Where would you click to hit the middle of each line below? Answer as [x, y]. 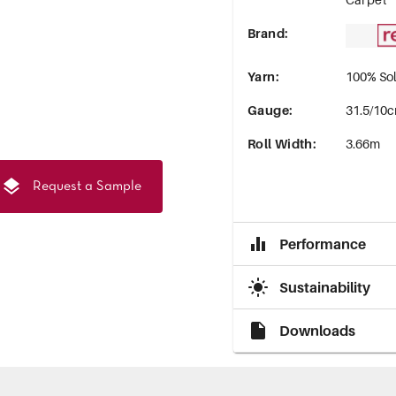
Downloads [317, 330]
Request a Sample [88, 186]
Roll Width [280, 143]
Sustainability [325, 287]
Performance [323, 244]
